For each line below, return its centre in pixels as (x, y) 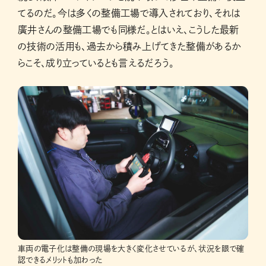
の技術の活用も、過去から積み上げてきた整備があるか (129, 47)
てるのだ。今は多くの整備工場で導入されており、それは (129, 13)
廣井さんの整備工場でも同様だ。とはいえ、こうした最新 (129, 30)
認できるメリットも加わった (60, 259)
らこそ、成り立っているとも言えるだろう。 (96, 63)
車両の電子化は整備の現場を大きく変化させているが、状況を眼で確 (131, 248)
